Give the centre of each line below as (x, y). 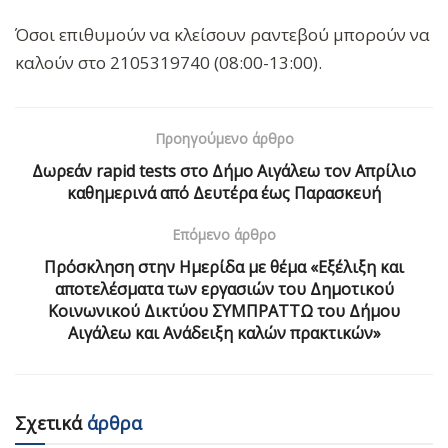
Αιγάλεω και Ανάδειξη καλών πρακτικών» (224, 332)
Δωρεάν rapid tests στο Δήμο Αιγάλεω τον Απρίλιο (224, 170)
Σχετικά (48, 422)
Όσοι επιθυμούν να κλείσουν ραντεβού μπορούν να (222, 34)
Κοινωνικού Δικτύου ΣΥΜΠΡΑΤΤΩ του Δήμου (224, 310)
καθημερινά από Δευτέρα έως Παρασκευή (224, 192)
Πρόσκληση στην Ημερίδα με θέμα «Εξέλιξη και (224, 266)
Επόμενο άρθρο (224, 234)
